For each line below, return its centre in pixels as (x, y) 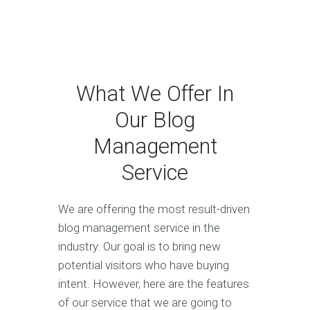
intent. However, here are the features (154, 284)
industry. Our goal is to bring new (139, 246)
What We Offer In (155, 94)
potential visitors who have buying (144, 265)
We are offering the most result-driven (154, 209)
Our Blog (155, 120)
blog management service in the (139, 228)
